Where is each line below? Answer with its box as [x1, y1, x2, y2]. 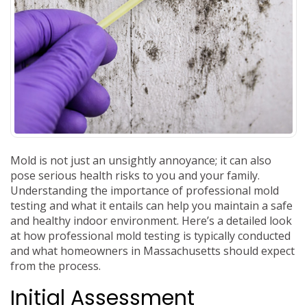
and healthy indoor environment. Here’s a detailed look [10, 213, 292, 228]
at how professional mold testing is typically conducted [10, 228, 291, 243]
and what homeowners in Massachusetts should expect [10, 243, 295, 258]
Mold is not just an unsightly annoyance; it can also [10, 153, 271, 168]
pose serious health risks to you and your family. [10, 168, 260, 183]
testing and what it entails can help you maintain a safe [10, 198, 293, 213]
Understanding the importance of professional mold [10, 183, 279, 198]
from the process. [10, 258, 101, 273]
